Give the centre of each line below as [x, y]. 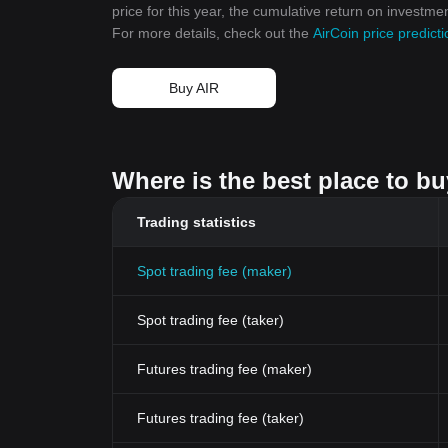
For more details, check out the [212, 33]
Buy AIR [194, 88]
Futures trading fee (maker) [224, 369]
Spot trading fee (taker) [210, 320]
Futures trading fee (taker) [220, 418]
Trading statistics [196, 222]
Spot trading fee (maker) [214, 271]
